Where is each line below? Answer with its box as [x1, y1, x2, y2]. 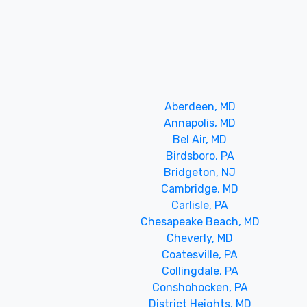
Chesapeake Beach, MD [140, 214, 260, 228]
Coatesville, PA [162, 247, 238, 261]
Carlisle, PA [171, 198, 229, 212]
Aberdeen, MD [164, 99, 236, 113]
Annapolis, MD [164, 116, 236, 130]
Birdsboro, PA [165, 149, 234, 162]
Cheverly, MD [167, 231, 234, 245]
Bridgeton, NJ [164, 165, 236, 179]
